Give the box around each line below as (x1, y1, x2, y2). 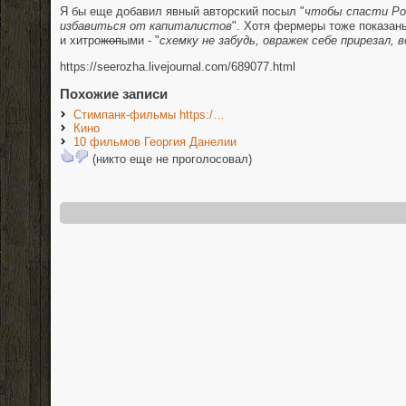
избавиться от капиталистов (60, 18, 232, 33)
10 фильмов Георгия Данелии (73, 135, 237, 150)
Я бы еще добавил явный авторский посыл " (60, 4, 304, 18)
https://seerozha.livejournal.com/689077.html (60, 59, 295, 73)
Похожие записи (60, 85, 168, 101)
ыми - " (121, 33, 159, 47)
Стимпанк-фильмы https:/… (73, 108, 225, 122)
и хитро (60, 33, 101, 47)
